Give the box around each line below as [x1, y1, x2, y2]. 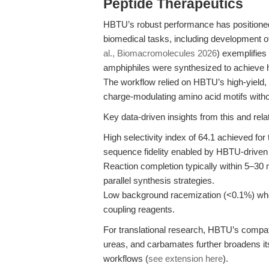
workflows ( [103, 253, 148, 264]
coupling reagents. [103, 204, 175, 214]
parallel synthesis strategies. [103, 175, 214, 186]
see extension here [148, 253, 223, 264]
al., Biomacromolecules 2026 [103, 48, 217, 58]
